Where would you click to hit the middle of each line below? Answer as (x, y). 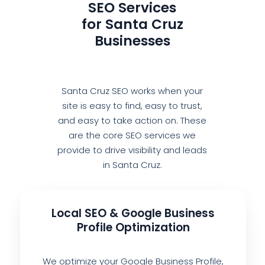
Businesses (132, 41)
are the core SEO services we (132, 135)
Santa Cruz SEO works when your (132, 91)
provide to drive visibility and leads (132, 150)
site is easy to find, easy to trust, (132, 106)
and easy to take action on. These (132, 121)
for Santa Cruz (132, 25)
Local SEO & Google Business (133, 213)
